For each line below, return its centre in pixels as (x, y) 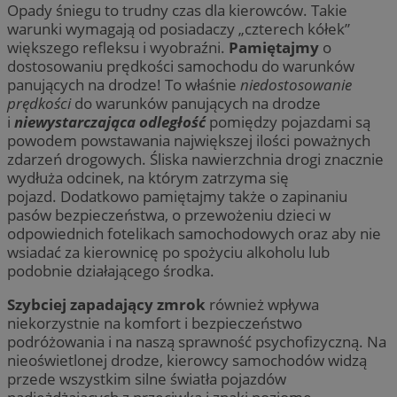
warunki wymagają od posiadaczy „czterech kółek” (179, 28)
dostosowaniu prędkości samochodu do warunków (181, 66)
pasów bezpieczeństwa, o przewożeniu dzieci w (169, 214)
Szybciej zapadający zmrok (106, 305)
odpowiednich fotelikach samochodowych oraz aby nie (194, 233)
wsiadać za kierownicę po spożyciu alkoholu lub (168, 252)
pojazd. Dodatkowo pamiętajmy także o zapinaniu (177, 196)
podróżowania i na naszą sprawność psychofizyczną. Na (197, 342)
